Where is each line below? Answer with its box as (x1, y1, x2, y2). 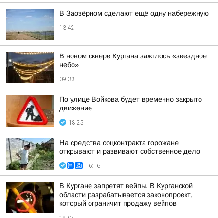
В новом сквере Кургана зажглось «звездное (59, 52, 207, 60)
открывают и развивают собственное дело (59, 147, 200, 155)
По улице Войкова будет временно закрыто (59, 95, 202, 103)
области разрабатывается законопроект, (59, 191, 193, 199)
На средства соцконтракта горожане (59, 139, 179, 146)
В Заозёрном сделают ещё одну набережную (59, 9, 209, 17)
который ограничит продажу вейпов (59, 200, 177, 207)
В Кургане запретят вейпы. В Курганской (59, 182, 193, 190)
